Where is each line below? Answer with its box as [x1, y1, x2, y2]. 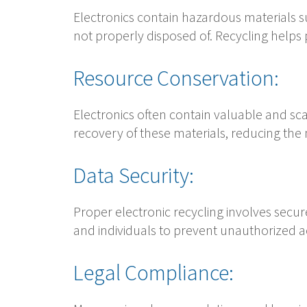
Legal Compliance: [73, 258, 234, 286]
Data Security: [73, 161, 194, 189]
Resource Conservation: [73, 64, 279, 92]
